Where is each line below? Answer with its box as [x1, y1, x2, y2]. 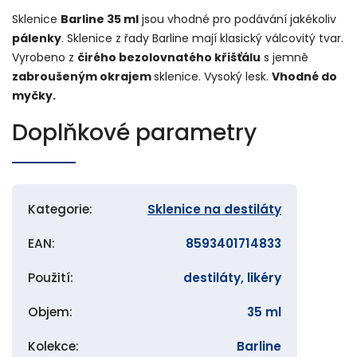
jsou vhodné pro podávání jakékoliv [139, 10, 336, 27]
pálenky [12, 29, 61, 46]
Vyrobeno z [12, 49, 77, 65]
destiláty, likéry [183, 269, 281, 286]
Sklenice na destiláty [147, 200, 281, 218]
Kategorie [28, 200, 89, 218]
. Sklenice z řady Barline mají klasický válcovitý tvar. [61, 29, 343, 46]
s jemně [261, 49, 308, 65]
